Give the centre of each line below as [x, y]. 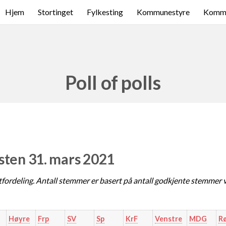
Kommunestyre [163, 12]
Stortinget [55, 12]
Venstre [168, 219]
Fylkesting [105, 12]
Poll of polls [113, 83]
